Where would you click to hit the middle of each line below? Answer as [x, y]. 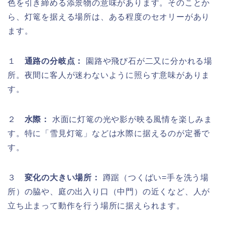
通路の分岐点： [54, 61]
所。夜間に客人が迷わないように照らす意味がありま [109, 75]
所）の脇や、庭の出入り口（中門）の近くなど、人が [109, 191]
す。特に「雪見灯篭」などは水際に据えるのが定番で [109, 133]
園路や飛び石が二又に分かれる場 [148, 61]
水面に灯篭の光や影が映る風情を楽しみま [131, 119]
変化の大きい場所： [62, 177]
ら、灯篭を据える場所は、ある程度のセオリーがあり [109, 17]
